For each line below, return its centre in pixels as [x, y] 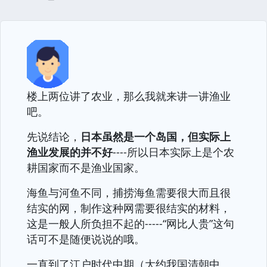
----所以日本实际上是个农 [173, 152]
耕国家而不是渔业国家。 [86, 167]
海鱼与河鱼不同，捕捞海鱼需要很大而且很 [129, 193]
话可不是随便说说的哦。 [86, 239]
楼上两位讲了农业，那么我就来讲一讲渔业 [129, 96]
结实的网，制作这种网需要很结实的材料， [129, 208]
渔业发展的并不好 [70, 152]
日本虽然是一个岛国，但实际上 [156, 136]
